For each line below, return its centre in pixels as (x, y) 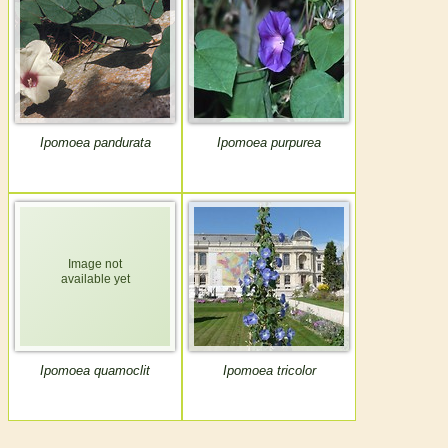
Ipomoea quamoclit (95, 371)
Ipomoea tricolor (269, 371)
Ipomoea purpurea (269, 143)
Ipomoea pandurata (95, 143)
